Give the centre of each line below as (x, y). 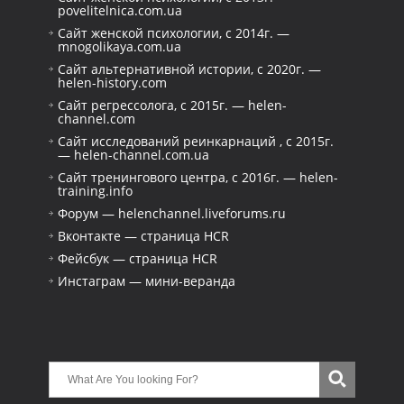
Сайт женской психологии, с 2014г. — (174, 33)
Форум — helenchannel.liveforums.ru (172, 213)
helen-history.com (112, 83)
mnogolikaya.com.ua (119, 46)
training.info (95, 191)
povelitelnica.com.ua (120, 10)
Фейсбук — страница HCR (138, 258)
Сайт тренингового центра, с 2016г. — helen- (198, 177)
